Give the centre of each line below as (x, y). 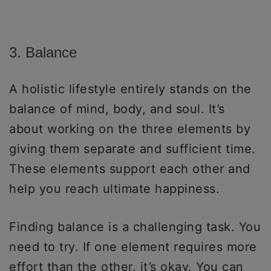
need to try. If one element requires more (133, 247)
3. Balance (43, 52)
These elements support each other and (130, 168)
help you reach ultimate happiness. (116, 188)
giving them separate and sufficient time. (132, 149)
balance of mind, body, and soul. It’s (117, 109)
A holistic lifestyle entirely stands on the (130, 89)
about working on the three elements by (130, 129)
